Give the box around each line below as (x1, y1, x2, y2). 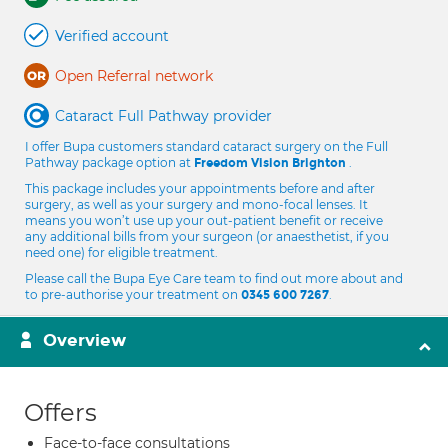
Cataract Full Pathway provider (55, 107, 272, 125)
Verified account (55, 27, 169, 45)
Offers (24, 398, 97, 427)
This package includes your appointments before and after (25, 181, 375, 196)
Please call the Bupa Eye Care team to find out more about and (25, 271, 403, 286)
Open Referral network (55, 67, 213, 85)
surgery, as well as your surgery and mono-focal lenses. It (25, 197, 368, 212)
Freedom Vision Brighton (194, 156, 349, 170)
